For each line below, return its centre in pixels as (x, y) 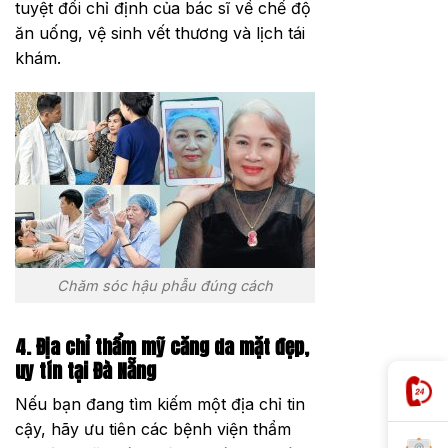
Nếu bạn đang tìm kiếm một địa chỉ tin (160, 404)
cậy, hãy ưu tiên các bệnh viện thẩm (153, 429)
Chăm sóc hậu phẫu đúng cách (165, 286)
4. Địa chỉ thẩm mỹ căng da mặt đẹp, (162, 346)
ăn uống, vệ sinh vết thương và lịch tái (160, 33)
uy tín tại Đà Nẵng (85, 370)
